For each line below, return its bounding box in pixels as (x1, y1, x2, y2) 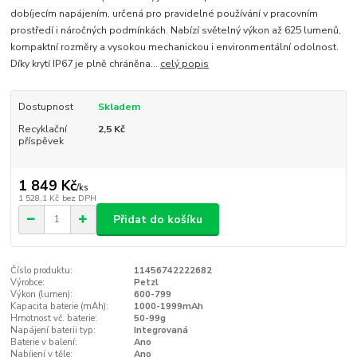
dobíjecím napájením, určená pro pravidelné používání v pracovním (10, 6, 319, 20)
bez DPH (61, 192, 96, 205)
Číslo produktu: (10, 265, 73, 277)
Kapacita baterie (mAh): (10, 300, 109, 313)
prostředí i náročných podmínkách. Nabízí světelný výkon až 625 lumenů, (10, 23, 342, 37)
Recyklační (18, 122, 67, 135)
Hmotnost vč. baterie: (10, 312, 98, 325)
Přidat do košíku (113, 211, 202, 227)
